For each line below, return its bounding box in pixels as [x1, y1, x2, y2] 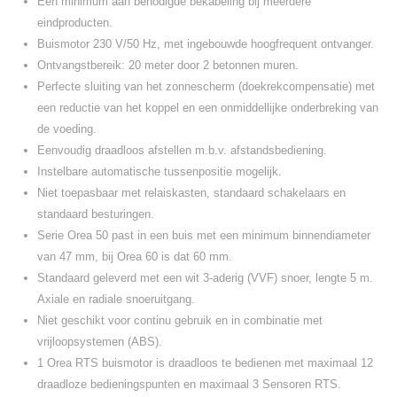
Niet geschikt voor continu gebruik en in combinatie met [37, 314, 323, 327]
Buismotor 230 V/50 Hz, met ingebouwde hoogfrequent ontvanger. [37, 37, 374, 51]
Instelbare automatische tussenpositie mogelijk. [37, 165, 282, 178]
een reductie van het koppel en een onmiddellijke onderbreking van [37, 101, 378, 114]
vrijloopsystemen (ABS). [37, 335, 162, 348]
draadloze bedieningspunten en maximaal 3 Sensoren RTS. [37, 378, 341, 391]
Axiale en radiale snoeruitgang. [37, 292, 195, 306]
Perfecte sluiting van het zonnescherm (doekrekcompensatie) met [37, 80, 375, 93]
